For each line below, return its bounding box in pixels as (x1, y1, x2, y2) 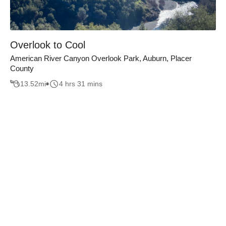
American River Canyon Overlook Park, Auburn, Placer (10, 53, 192, 63)
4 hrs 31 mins (59, 80, 102, 88)
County (10, 64, 34, 73)
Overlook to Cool (10, 39, 85, 50)
